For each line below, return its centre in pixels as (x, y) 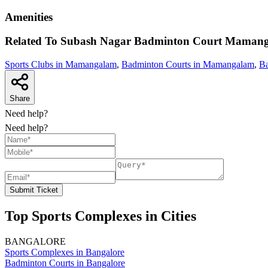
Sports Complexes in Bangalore (65, 252)
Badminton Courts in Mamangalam (188, 65)
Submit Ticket (34, 190)
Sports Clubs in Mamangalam (61, 65)
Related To (33, 41)
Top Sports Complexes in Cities (100, 216)
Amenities (29, 17)
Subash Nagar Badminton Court (141, 41)
